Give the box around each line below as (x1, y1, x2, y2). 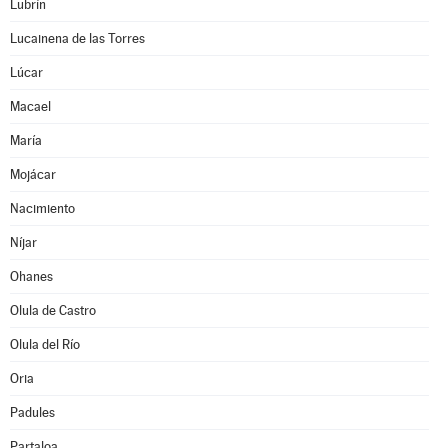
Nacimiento (10, 201, 75, 216)
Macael (10, 99, 51, 114)
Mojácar (10, 167, 56, 182)
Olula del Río (10, 337, 80, 352)
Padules (10, 405, 55, 420)
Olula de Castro (10, 303, 96, 318)
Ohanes (10, 269, 53, 284)
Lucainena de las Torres (10, 31, 145, 46)
